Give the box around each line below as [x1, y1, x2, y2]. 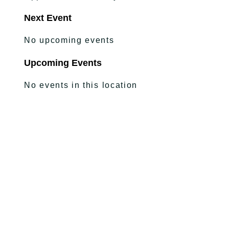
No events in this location [24, 81, 138, 89]
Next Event [24, 13, 72, 23]
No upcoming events [24, 36, 114, 44]
